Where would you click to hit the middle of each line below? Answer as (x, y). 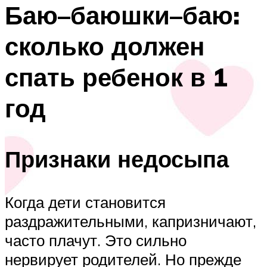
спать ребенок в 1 (116, 77)
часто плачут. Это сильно (96, 240)
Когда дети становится (85, 202)
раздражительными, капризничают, (131, 221)
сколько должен (105, 46)
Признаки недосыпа (117, 159)
